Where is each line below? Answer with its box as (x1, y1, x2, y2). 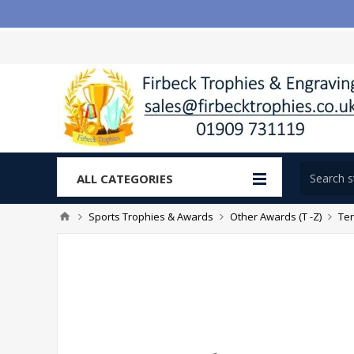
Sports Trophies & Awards (88, 209, 213, 224)
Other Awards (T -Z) (230, 209, 322, 224)
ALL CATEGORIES (77, 171, 173, 186)
